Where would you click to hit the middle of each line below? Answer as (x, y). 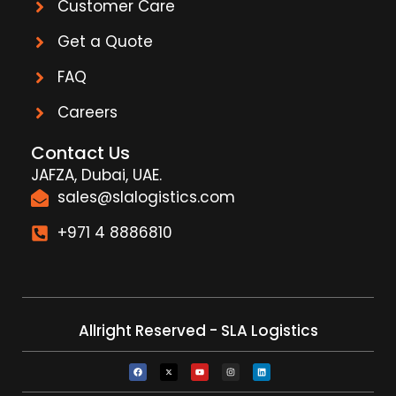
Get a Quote (105, 42)
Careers (88, 113)
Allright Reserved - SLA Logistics (198, 331)
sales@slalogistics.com (146, 198)
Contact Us (80, 153)
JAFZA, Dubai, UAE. (96, 175)
